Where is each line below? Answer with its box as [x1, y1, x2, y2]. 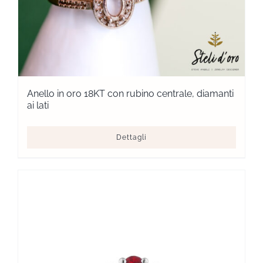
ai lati [27, 100, 49, 111]
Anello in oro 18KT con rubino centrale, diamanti [27, 88, 234, 99]
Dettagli [116, 133, 147, 141]
